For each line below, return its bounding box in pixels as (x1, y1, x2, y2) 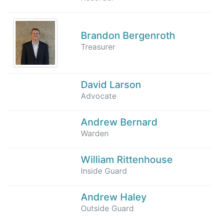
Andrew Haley (81, 191, 146, 203)
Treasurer (81, 41, 115, 52)
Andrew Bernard (81, 116, 158, 128)
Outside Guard (81, 203, 134, 213)
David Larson (81, 78, 141, 91)
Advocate (81, 91, 116, 101)
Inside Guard (81, 165, 127, 176)
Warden (81, 128, 109, 138)
